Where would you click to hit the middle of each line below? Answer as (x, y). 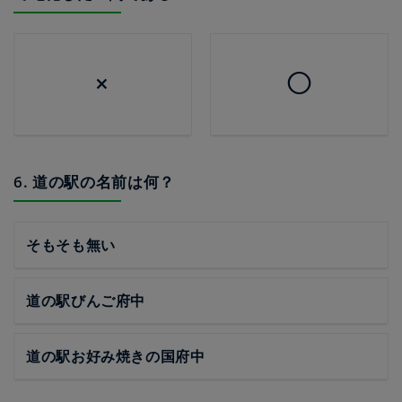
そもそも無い (71, 245)
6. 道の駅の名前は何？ (95, 182)
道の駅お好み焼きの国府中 (116, 356)
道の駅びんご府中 (86, 301)
